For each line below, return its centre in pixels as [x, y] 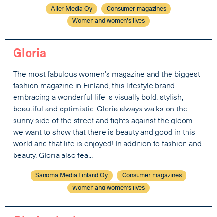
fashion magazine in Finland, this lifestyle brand [94, 86]
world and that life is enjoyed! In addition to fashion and [108, 145]
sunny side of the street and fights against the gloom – [106, 121]
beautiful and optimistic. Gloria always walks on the [101, 110]
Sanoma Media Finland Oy [72, 176]
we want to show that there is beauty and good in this [104, 133]
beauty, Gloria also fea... [53, 156]
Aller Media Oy [72, 9]
